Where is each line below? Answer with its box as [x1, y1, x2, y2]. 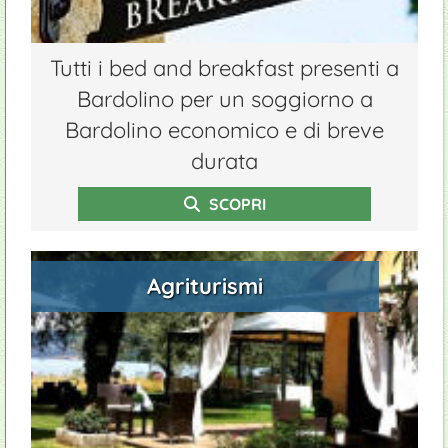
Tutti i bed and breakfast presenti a [50, 54, 399, 82]
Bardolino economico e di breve [65, 116, 384, 144]
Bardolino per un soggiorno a [76, 85, 373, 113]
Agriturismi [147, 272, 264, 300]
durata [191, 147, 258, 175]
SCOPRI [204, 194, 266, 214]
